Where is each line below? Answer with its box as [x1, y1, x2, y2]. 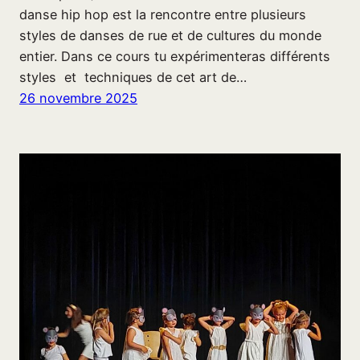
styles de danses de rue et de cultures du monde [19, 27, 321, 43]
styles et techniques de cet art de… [19, 68, 247, 85]
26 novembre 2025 [19, 89, 137, 106]
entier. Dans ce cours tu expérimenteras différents [19, 47, 330, 64]
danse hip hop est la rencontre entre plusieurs [19, 6, 306, 22]
